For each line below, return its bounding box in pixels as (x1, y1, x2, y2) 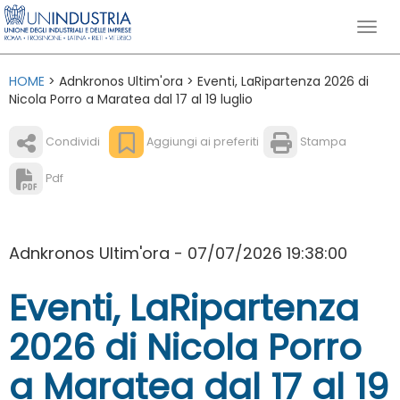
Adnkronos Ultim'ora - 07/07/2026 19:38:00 (9, 242, 347, 265)
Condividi (43, 133, 101, 149)
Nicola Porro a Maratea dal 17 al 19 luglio (9, 90, 253, 108)
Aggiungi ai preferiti (143, 133, 259, 149)
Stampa (297, 133, 347, 149)
